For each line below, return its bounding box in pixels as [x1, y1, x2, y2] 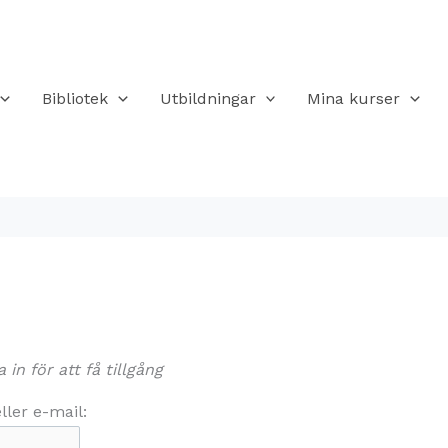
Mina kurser [307, 88, 401, 108]
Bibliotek [41, 88, 108, 108]
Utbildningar [159, 88, 256, 108]
